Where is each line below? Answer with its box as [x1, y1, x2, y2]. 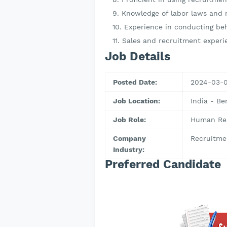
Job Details [105, 50, 170, 63]
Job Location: [113, 97, 160, 105]
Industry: [113, 145, 144, 154]
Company [113, 134, 146, 142]
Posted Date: [113, 78, 157, 86]
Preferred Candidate [105, 158, 221, 171]
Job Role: [113, 116, 146, 124]
